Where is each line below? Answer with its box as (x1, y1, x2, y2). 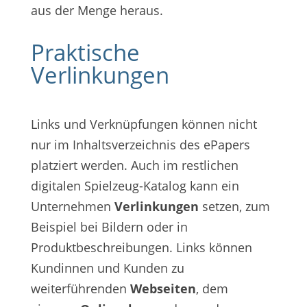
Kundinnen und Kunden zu (30, 260, 184, 277)
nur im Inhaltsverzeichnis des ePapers (30, 136, 250, 153)
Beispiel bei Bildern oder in (30, 219, 188, 236)
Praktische (30, 37, 140, 69)
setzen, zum (198, 198, 270, 215)
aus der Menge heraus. (30, 2, 163, 19)
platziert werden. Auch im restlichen (30, 157, 238, 174)
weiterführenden (30, 280, 130, 297)
